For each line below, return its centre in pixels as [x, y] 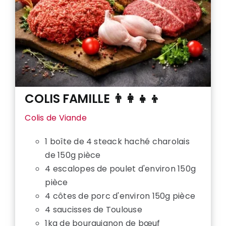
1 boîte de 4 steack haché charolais [117, 142]
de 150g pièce [73, 155]
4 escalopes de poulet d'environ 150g [121, 169]
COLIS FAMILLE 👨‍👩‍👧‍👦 [93, 99]
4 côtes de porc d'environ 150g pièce [120, 196]
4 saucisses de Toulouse [94, 210]
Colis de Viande [56, 118]
